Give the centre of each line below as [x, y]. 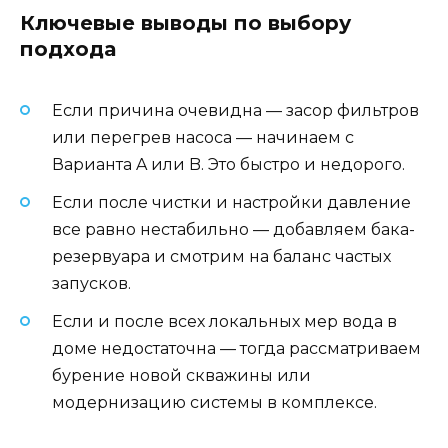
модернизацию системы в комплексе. [214, 403]
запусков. [91, 283]
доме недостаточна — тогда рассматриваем [236, 349]
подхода [68, 48]
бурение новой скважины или [181, 376]
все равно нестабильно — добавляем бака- [233, 229]
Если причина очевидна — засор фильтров [235, 110]
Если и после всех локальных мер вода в [224, 322]
